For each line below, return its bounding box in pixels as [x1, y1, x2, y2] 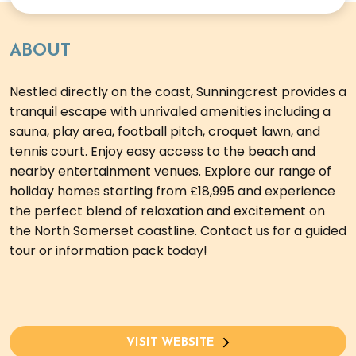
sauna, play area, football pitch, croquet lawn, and [10, 122, 320, 141]
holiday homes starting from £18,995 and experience [10, 182, 335, 201]
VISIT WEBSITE [126, 337, 215, 350]
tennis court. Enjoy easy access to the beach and [10, 142, 315, 161]
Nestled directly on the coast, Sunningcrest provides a [10, 83, 346, 102]
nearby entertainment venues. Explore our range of [10, 162, 331, 181]
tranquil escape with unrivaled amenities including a [10, 103, 331, 122]
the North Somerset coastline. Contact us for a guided [10, 222, 346, 241]
